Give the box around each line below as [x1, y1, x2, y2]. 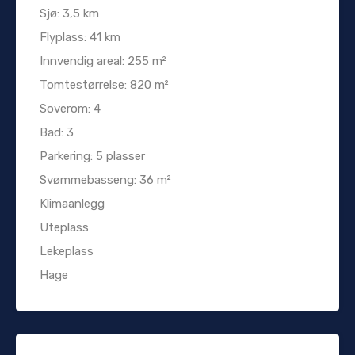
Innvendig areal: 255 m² [40, 53, 166, 68]
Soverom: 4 [40, 101, 101, 116]
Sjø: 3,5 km [40, 6, 99, 21]
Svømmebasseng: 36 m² [40, 172, 171, 187]
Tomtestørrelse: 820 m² [40, 77, 169, 92]
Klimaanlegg [40, 196, 105, 211]
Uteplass [40, 219, 89, 235]
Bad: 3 [40, 124, 74, 139]
